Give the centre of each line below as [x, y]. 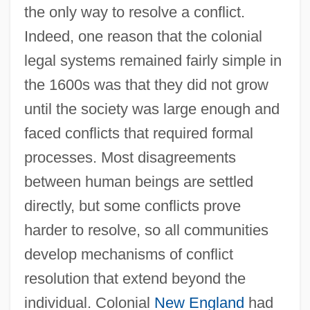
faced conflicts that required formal [138, 134]
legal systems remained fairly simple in [153, 61]
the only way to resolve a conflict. [134, 12]
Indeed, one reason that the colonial [143, 37]
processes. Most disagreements [130, 158]
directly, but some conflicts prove [132, 206]
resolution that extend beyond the [135, 279]
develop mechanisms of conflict [128, 255]
